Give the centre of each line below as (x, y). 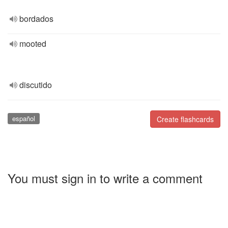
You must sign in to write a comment (105, 178)
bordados (36, 19)
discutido (36, 85)
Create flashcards (185, 119)
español (23, 118)
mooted (33, 44)
